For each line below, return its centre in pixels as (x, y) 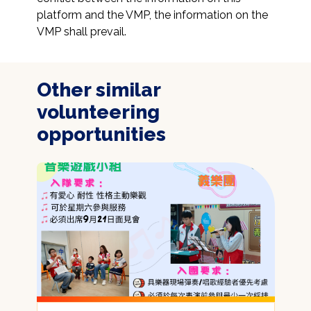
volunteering (98, 112)
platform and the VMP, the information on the (152, 15)
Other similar (98, 90)
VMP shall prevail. (81, 32)
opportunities (101, 135)
